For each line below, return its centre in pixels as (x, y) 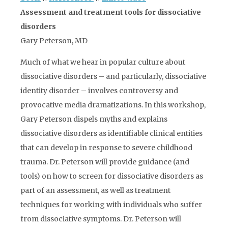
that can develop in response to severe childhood (106, 148)
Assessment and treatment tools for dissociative (111, 12)
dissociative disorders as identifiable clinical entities (111, 133)
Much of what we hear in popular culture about (103, 62)
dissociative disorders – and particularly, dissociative (113, 76)
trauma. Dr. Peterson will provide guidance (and (105, 162)
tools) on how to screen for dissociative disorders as (112, 176)
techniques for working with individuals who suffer (111, 205)
